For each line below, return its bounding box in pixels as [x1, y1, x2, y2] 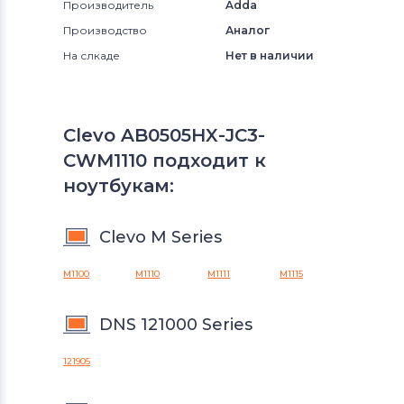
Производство [63, 23, 147, 38]
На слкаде [63, 49, 120, 63]
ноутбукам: [63, 175, 174, 197]
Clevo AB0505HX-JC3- [63, 124, 265, 147]
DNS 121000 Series [99, 315, 252, 335]
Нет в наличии [225, 49, 314, 63]
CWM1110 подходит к [63, 150, 266, 172]
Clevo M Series [99, 227, 222, 248]
